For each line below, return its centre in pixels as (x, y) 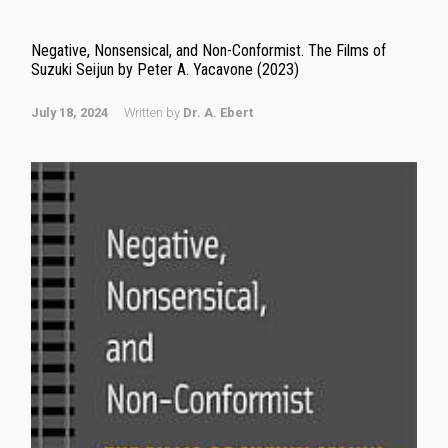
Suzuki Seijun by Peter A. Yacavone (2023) (165, 69)
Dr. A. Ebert (218, 112)
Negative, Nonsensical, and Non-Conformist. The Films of (208, 50)
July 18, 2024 (69, 112)
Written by (153, 112)
